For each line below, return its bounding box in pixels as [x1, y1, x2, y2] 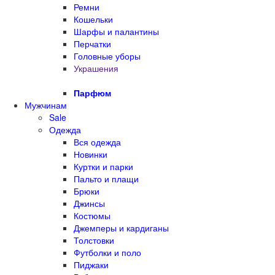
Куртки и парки [74, 160, 133, 172]
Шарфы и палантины [74, 25, 159, 37]
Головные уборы [74, 49, 141, 62]
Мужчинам [25, 98, 67, 111]
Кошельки [74, 12, 113, 25]
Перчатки [74, 37, 111, 50]
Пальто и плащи [74, 172, 139, 185]
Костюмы [74, 209, 110, 222]
